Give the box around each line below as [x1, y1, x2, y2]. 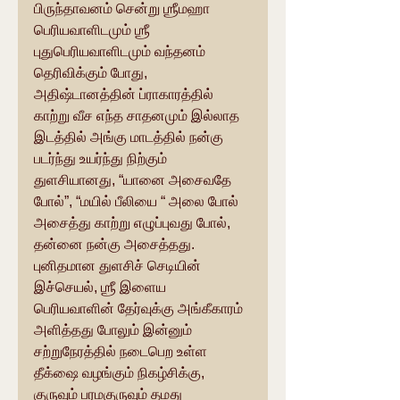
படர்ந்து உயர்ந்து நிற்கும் [34, 151, 171, 167]
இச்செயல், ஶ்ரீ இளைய [34, 279, 173, 296]
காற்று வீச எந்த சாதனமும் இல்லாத [34, 108, 243, 124]
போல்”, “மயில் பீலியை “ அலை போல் [34, 194, 242, 210]
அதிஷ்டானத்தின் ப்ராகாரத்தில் [34, 87, 217, 103]
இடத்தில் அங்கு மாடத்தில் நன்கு [34, 129, 227, 146]
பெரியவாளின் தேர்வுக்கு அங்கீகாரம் [34, 301, 246, 317]
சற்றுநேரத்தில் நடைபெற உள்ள [34, 344, 211, 360]
